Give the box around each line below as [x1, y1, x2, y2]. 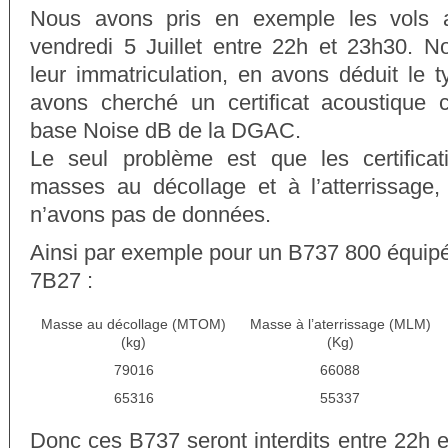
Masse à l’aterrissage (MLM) [249, 316, 431, 333]
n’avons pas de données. [30, 202, 271, 228]
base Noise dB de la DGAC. [30, 118, 301, 144]
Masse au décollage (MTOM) [41, 316, 226, 333]
